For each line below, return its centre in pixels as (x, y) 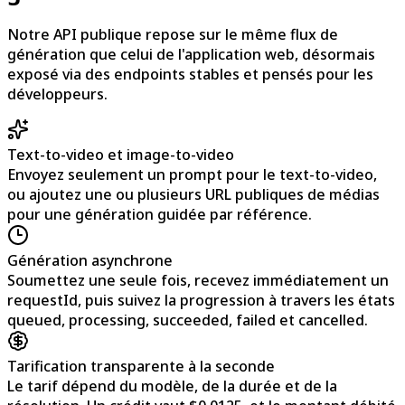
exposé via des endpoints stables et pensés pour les (190, 74)
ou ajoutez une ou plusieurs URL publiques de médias (193, 194)
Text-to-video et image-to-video (121, 154)
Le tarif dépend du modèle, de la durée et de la (172, 386)
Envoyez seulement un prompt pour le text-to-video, (192, 174)
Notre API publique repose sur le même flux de (173, 34)
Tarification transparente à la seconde (141, 366)
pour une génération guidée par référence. (160, 214)
